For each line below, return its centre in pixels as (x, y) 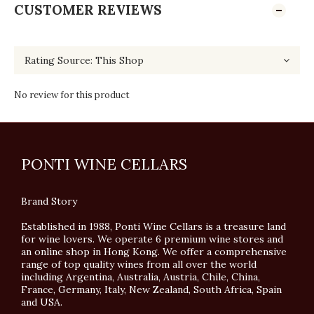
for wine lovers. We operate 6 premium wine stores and (152, 239)
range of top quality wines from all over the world (139, 264)
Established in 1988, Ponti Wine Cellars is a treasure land (153, 226)
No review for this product (72, 95)
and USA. (45, 302)
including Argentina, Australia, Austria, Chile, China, (141, 277)
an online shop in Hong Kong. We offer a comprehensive (154, 252)
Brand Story (49, 201)
